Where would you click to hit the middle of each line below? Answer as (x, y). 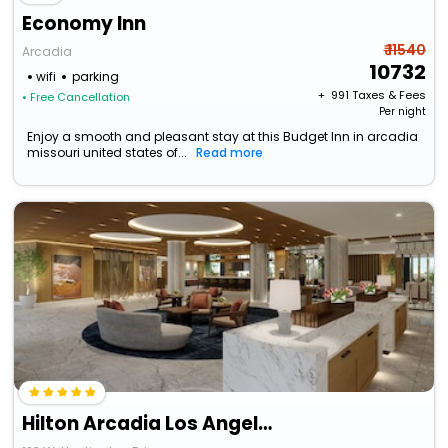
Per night (402, 112)
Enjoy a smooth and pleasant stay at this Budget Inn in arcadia (223, 137)
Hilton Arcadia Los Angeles (265, 424)
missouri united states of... (107, 153)
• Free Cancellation (76, 97)
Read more (230, 153)
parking (96, 77)
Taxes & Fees (388, 95)
